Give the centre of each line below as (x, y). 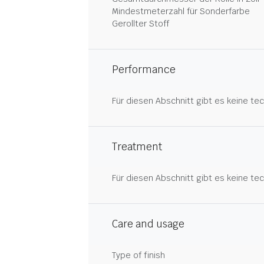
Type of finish (138, 255)
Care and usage (148, 224)
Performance (144, 70)
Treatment (137, 147)
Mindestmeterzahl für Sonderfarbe (181, 11)
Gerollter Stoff (141, 24)
